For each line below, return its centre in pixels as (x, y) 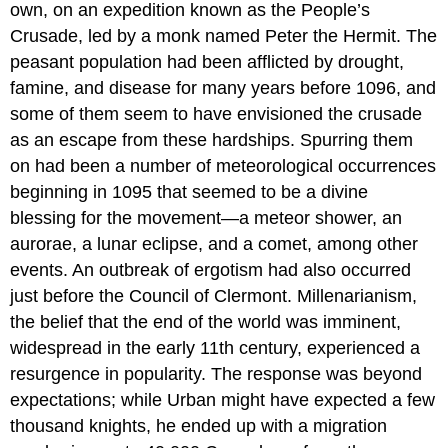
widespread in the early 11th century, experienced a (215, 348)
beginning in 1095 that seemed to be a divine (189, 192)
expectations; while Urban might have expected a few (223, 400)
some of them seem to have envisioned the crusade (216, 114)
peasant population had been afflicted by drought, (207, 62)
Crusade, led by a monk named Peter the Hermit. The (224, 36)
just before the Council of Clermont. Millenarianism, (214, 296)
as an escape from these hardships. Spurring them (212, 140)
